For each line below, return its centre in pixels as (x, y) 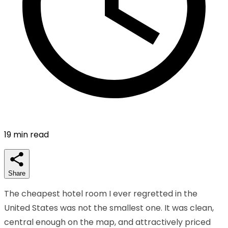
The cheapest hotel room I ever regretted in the (101, 193)
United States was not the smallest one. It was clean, (109, 208)
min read (30, 134)
